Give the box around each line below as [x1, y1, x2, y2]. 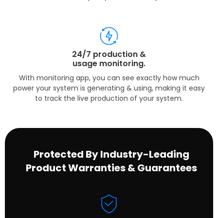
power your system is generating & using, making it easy [13, 83, 205, 93]
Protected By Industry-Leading [34, 147, 189, 161]
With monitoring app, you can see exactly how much [18, 73, 200, 83]
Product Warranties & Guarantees [26, 161, 197, 175]
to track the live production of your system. [35, 93, 183, 103]
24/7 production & [72, 48, 146, 60]
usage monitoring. [73, 57, 145, 69]
